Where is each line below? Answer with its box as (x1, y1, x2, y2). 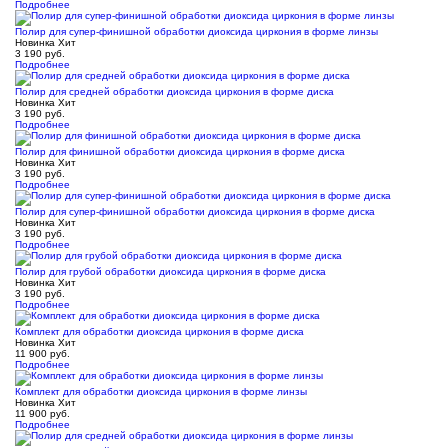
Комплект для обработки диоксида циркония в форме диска (15, 326, 304, 337)
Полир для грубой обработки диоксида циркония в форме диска (15, 266, 326, 277)
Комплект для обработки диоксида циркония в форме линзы (15, 386, 307, 397)
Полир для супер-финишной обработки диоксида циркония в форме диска (15, 206, 375, 217)
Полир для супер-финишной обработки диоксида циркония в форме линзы (15, 26, 378, 37)
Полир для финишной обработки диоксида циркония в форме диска (15, 146, 345, 157)
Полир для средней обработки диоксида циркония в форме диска (15, 86, 334, 97)
